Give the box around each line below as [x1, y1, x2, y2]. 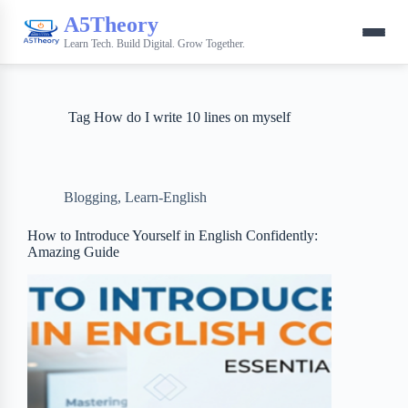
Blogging [64, 189, 117, 205]
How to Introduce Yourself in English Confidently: [27, 228, 318, 243]
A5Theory [64, 12, 158, 36]
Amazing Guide [27, 244, 119, 260]
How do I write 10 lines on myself [90, 109, 291, 125]
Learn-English [125, 189, 207, 205]
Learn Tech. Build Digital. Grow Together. [64, 36, 245, 50]
